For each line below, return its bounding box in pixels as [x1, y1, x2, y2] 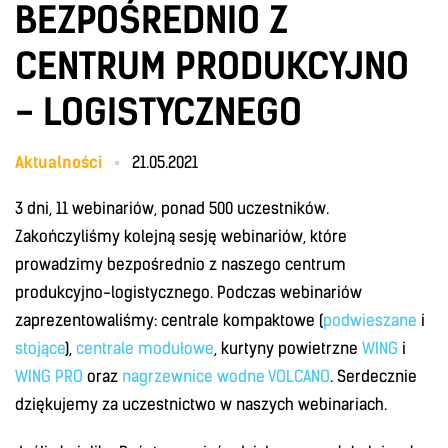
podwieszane [323, 311, 417, 330]
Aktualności [15, 153, 102, 172]
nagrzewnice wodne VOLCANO [122, 367, 330, 386]
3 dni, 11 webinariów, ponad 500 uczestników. [15, 199, 329, 218]
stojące [15, 339, 65, 358]
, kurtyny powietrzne [214, 339, 362, 358]
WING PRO [15, 367, 83, 386]
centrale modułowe [76, 339, 214, 358]
